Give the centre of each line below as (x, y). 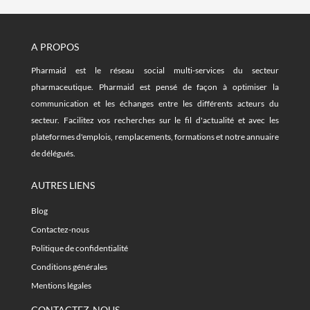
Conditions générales (69, 267)
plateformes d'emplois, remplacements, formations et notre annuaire (155, 137)
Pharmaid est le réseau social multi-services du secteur (155, 71)
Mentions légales (61, 286)
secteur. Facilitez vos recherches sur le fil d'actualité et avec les (155, 120)
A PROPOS (55, 47)
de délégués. (53, 154)
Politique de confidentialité (80, 248)
